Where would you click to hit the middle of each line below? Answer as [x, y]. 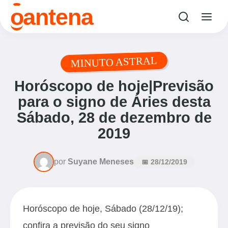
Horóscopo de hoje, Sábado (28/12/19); [103, 208]
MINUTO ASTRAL [114, 62]
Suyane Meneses [101, 162]
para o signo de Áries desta [114, 102]
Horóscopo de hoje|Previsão [114, 86]
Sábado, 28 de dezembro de [114, 118]
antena [58, 17]
